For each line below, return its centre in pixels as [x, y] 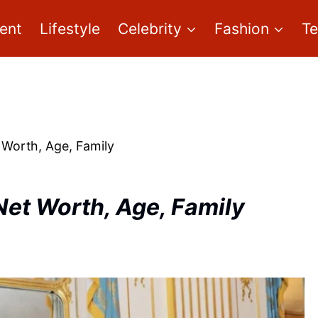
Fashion [242, 28]
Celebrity [150, 28]
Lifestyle [70, 28]
